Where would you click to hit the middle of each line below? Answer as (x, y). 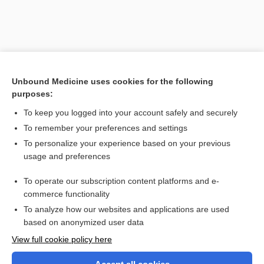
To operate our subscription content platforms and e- (121, 181)
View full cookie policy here (62, 239)
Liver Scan (47, 185)
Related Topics (44, 163)
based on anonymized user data (84, 222)
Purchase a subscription (132, 258)
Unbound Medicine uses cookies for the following (113, 81)
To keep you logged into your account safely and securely (131, 113)
